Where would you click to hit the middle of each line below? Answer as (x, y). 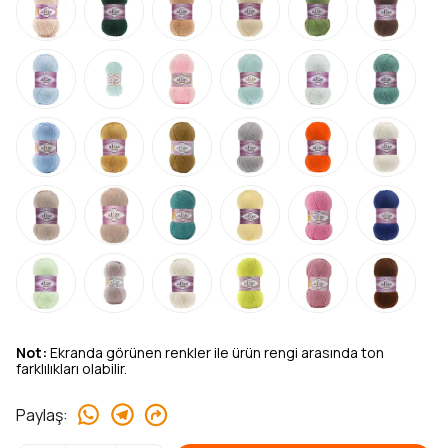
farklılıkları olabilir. (71, 368)
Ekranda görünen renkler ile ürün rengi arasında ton (215, 352)
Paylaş (39, 414)
